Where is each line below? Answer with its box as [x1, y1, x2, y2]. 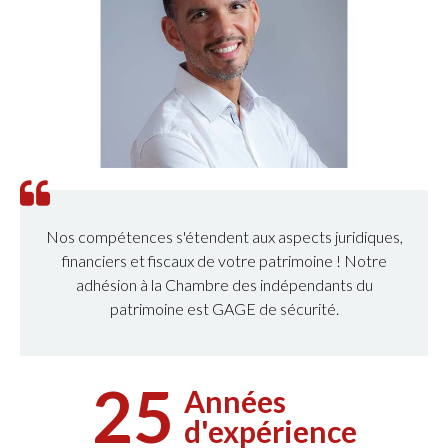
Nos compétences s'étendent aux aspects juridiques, [45, 227, 403, 247]
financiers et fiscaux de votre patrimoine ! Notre [61, 251, 387, 271]
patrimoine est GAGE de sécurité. [109, 299, 339, 319]
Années [183, 383, 286, 420]
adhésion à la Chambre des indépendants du [75, 275, 373, 295]
